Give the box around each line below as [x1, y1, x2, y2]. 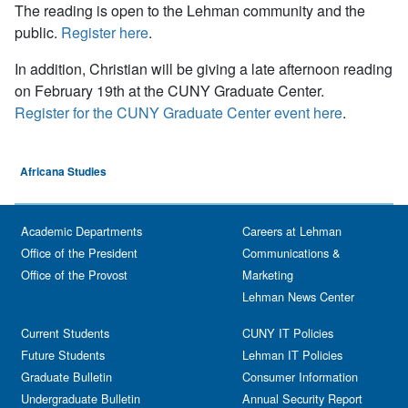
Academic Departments [21, 222, 142, 240]
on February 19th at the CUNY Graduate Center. [15, 80, 324, 102]
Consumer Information [242, 368, 358, 386]
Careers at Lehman [242, 222, 342, 240]
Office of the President [21, 244, 138, 262]
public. [15, 22, 61, 44]
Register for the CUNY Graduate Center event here [15, 102, 342, 124]
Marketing [242, 266, 293, 284]
